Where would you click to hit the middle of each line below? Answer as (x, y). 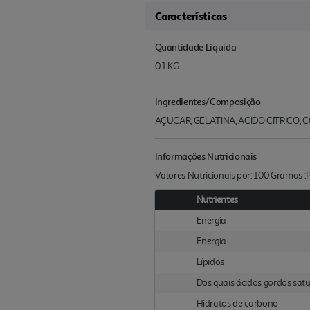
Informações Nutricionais (206, 156)
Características (191, 16)
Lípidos (210, 262)
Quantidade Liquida (195, 47)
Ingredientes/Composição (208, 102)
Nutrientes (217, 200)
